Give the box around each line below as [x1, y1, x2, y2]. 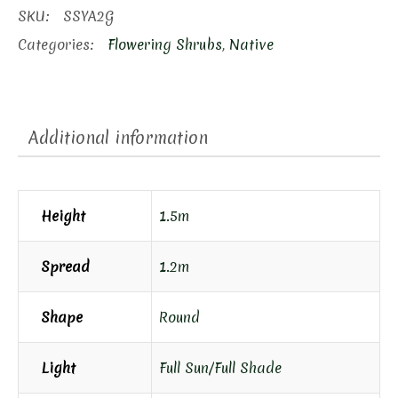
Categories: [18, 35, 99, 55]
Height [41, 205, 85, 226]
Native [229, 35, 274, 55]
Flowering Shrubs [107, 35, 222, 55]
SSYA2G [63, 6, 115, 27]
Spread [41, 256, 90, 276]
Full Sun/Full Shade [159, 357, 282, 378]
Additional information [28, 125, 208, 149]
